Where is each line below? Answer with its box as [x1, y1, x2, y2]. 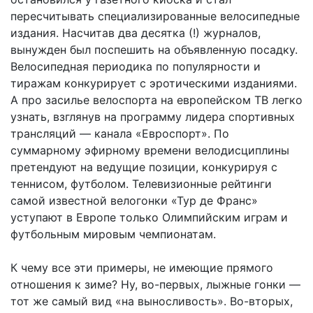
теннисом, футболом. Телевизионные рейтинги [10, 177, 272, 191]
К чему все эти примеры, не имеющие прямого [10, 261, 273, 275]
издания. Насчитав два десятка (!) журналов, [10, 26, 261, 41]
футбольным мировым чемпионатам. [10, 227, 219, 242]
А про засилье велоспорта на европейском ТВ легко [10, 93, 303, 108]
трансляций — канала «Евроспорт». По [10, 126, 229, 141]
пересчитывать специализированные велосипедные [10, 9, 300, 24]
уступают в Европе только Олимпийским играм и [10, 210, 288, 225]
